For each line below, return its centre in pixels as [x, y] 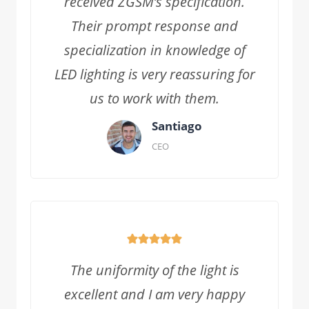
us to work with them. [154, 98]
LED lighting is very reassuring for [154, 74]
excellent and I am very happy [154, 294]
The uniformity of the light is [154, 270]
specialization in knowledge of [154, 50]
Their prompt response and [154, 26]
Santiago [177, 126]
